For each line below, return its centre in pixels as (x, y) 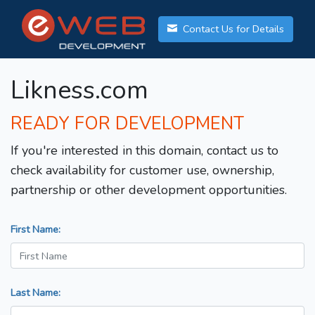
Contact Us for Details (232, 29)
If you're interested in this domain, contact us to (144, 151)
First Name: (36, 230)
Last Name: (36, 293)
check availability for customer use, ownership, (142, 171)
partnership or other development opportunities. (149, 190)
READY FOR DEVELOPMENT (127, 124)
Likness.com (79, 91)
